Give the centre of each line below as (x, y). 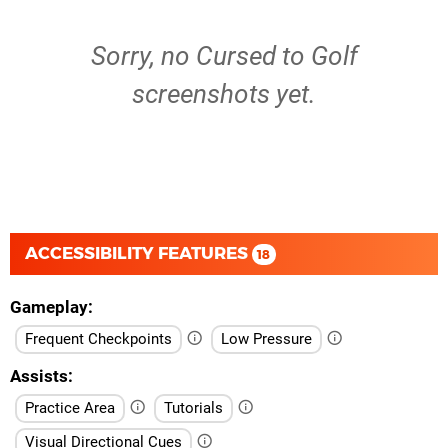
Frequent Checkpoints (98, 338)
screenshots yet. (224, 94)
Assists (39, 375)
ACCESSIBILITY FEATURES (138, 253)
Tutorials (193, 407)
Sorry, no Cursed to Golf (224, 56)
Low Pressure (266, 338)
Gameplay (49, 306)
